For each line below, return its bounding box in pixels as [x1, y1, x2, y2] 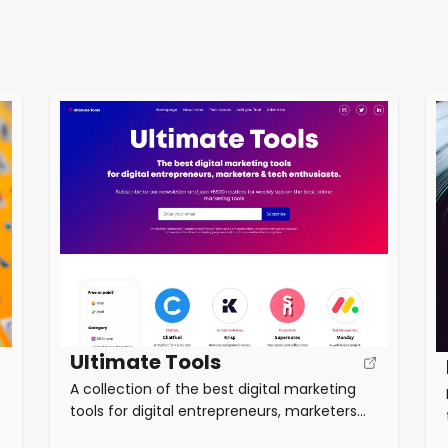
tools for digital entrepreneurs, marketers [69, 401, 357, 422]
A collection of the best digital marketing [69, 379, 356, 400]
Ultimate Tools [69, 348, 221, 377]
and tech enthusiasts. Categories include [69, 423, 358, 444]
